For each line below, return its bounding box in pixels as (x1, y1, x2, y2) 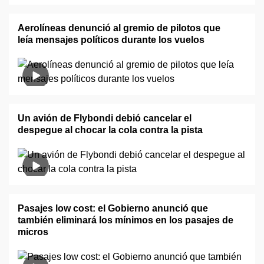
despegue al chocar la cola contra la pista (18, 125, 203, 135)
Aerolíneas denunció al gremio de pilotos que (18, 23, 220, 33)
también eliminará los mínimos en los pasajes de (18, 215, 233, 225)
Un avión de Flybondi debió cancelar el (18, 113, 192, 123)
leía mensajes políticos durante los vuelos (18, 35, 204, 45)
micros (18, 227, 48, 237)
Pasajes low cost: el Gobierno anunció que (18, 203, 208, 213)
